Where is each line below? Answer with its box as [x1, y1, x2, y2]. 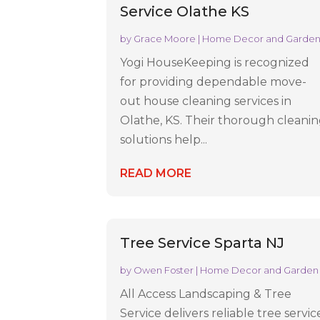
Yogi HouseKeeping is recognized [120, 55, 310, 69]
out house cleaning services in [120, 94, 292, 108]
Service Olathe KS [120, 2, 250, 20]
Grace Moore [134, 32, 196, 44]
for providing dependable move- [120, 74, 307, 89]
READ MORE [120, 166, 192, 180]
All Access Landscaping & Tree [120, 287, 292, 301]
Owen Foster [134, 264, 194, 276]
